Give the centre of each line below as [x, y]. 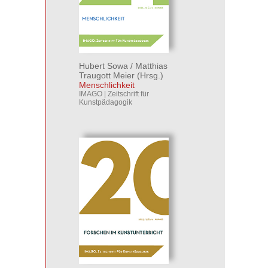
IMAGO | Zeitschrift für [114, 94]
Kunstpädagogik [106, 102]
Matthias [151, 66]
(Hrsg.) [149, 75]
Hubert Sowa [103, 66]
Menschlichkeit [107, 85]
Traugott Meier [107, 75]
